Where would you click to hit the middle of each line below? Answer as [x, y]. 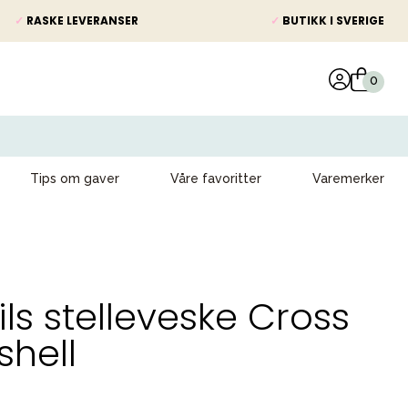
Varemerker [348, 178]
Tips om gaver [75, 178]
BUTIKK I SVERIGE [332, 20]
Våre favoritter [216, 178]
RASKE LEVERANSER [81, 20]
